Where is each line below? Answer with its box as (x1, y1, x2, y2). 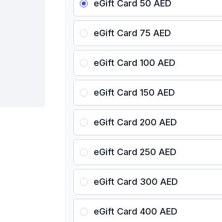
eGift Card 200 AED (94, 117, 177, 127)
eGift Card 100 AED (94, 57, 176, 68)
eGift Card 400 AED (94, 206, 178, 217)
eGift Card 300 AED (94, 176, 178, 187)
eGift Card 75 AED (94, 28, 171, 38)
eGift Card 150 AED (94, 87, 175, 98)
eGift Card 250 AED (94, 147, 177, 157)
